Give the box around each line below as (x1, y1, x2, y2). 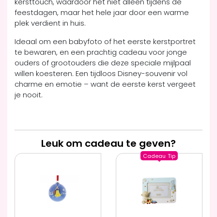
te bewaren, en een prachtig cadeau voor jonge (15, 47, 187, 58)
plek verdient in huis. (15, 18, 86, 29)
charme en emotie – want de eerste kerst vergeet (15, 79, 196, 90)
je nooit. (15, 90, 43, 100)
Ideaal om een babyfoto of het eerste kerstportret (15, 36, 196, 47)
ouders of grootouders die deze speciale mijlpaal (15, 58, 191, 68)
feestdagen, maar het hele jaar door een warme (15, 7, 189, 18)
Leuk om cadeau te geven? (41, 137, 176, 151)
